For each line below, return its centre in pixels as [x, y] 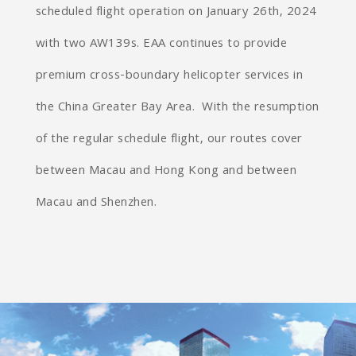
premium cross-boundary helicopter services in [169, 76]
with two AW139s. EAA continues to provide [161, 44]
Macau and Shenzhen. [96, 203]
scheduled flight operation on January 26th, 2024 [176, 13]
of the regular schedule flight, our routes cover [169, 140]
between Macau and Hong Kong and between [166, 172]
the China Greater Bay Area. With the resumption [177, 108]
